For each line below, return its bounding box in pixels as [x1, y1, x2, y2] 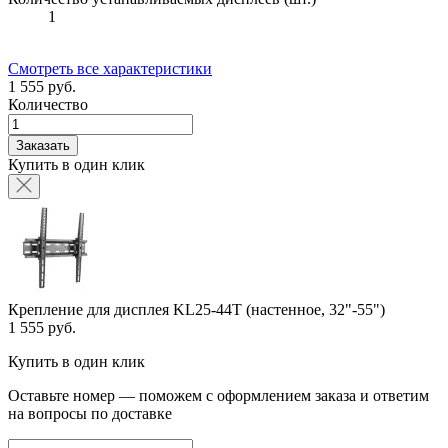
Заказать [16, 137, 70, 153]
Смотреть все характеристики [8, 59, 212, 77]
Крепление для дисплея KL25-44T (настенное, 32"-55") [8, 300, 385, 318]
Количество [8, 95, 88, 113]
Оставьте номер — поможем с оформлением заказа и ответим [8, 386, 429, 404]
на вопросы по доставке [8, 404, 172, 422]
